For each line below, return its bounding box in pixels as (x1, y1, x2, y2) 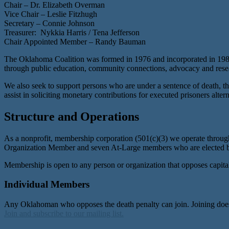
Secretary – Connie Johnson (4, 18, 95, 28)
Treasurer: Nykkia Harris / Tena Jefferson (4, 28, 140, 37)
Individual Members (4, 179, 89, 190)
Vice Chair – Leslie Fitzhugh (4, 9, 97, 18)
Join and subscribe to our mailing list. (4, 209, 124, 218)
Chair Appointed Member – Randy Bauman (4, 37, 146, 46)
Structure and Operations (4, 109, 139, 123)
